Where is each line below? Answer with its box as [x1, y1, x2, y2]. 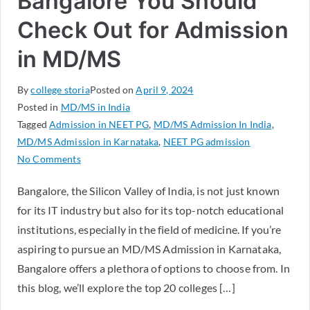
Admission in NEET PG [49, 118, 149, 131]
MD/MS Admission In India [153, 118, 272, 131]
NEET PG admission [163, 136, 250, 148]
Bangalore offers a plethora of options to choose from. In [17, 262, 291, 275]
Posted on [89, 84, 136, 96]
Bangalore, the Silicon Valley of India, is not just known [17, 184, 280, 198]
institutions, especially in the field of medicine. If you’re [17, 223, 282, 237]
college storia [30, 84, 90, 96]
